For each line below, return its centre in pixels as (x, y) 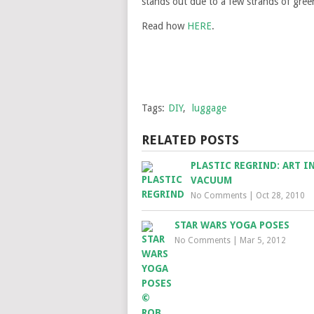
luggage (209, 108)
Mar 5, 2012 (263, 240)
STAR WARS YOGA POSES (232, 225)
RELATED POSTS (190, 140)
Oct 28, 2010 (280, 196)
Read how (164, 26)
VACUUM (211, 180)
